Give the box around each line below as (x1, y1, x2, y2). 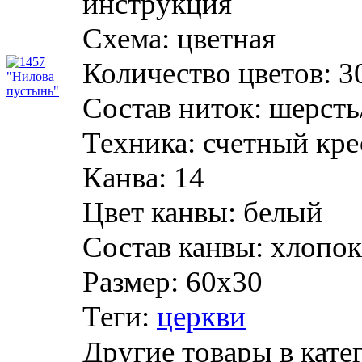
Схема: (82, 21, 170, 55)
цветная (177, 21, 276, 55)
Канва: (82, 160, 166, 194)
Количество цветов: (82, 56, 331, 90)
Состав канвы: (82, 229, 263, 263)
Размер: (82, 264, 179, 298)
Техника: (82, 125, 196, 159)
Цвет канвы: (82, 195, 236, 229)
